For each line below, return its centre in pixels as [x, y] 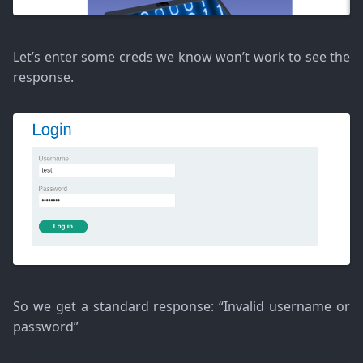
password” [46, 327]
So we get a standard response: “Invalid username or [181, 307]
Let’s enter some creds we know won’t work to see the [181, 57]
